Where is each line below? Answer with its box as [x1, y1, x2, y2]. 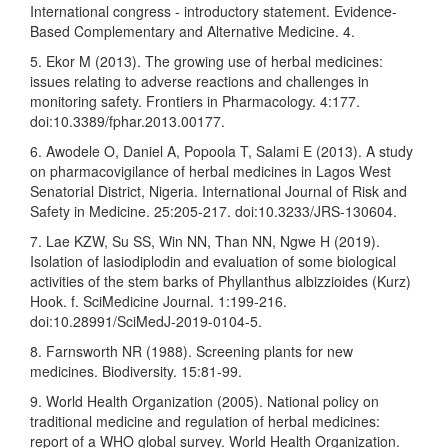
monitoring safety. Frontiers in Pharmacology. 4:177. [30, 91, 360, 112]
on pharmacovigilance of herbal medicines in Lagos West [30, 161, 391, 182]
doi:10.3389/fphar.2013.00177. [30, 111, 225, 132]
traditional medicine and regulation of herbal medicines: [30, 411, 380, 432]
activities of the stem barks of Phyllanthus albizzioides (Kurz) [30, 271, 411, 292]
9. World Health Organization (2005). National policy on [30, 391, 379, 412]
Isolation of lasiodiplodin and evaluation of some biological [30, 251, 396, 272]
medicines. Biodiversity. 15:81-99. [30, 361, 242, 382]
